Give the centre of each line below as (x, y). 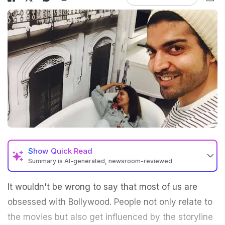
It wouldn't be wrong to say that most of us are (102, 187)
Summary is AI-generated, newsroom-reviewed (100, 161)
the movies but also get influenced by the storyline (110, 217)
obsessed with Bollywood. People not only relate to (110, 202)
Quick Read (72, 151)
